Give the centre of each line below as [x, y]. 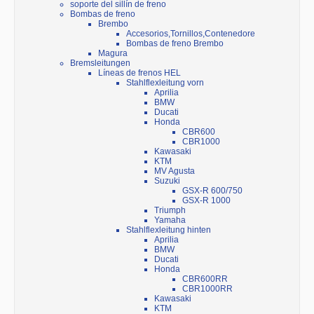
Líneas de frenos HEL [139, 73]
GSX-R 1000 [206, 201]
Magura [113, 54]
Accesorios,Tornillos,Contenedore [191, 34]
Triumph [170, 211]
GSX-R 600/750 [212, 191]
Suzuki [167, 181]
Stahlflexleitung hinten [169, 230]
